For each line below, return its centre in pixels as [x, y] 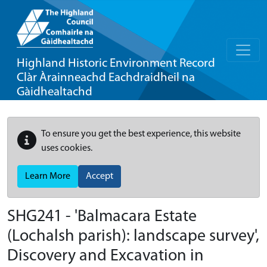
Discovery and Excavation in [105, 256]
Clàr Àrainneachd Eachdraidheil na [106, 78]
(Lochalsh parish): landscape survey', [133, 237]
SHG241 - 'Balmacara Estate [102, 217]
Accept [100, 176]
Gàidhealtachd [55, 92]
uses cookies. [67, 148]
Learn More [48, 176]
